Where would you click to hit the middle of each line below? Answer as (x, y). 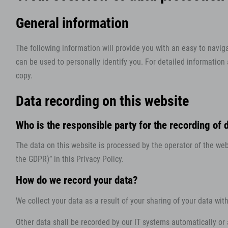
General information (72, 23)
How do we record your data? (77, 180)
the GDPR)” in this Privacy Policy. (70, 160)
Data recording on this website (102, 101)
